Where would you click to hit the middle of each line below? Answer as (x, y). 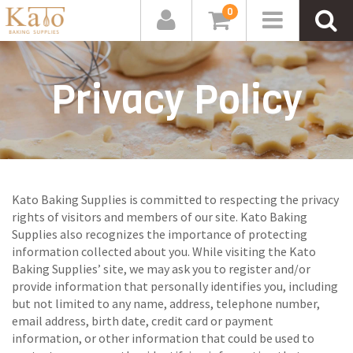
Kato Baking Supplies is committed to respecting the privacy (175, 199)
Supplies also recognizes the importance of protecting (160, 234)
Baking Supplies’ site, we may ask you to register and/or (161, 269)
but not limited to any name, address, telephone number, (166, 303)
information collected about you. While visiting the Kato (164, 251)
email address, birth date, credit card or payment (143, 321)
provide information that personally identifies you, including (175, 286)
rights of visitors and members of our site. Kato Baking (160, 217)
